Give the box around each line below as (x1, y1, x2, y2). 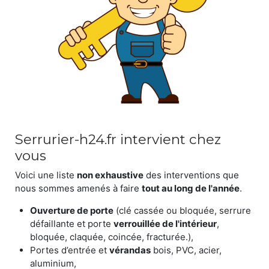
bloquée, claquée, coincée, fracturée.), (30, 231, 193, 243)
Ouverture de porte (30, 204, 113, 216)
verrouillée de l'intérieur (113, 217, 217, 229)
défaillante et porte (30, 217, 113, 229)
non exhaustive (77, 169, 144, 181)
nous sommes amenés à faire (15, 182, 142, 194)
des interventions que (144, 169, 239, 181)
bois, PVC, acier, (151, 244, 222, 256)
